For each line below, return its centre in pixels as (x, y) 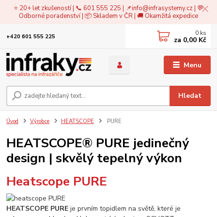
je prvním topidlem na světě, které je (125, 208)
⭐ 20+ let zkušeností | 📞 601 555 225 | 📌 (73, 8)
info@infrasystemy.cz (162, 8)
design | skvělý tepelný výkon (94, 158)
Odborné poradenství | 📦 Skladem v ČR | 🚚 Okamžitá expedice (108, 16)
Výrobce (40, 121)
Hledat (190, 95)
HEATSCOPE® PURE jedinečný (98, 143)
